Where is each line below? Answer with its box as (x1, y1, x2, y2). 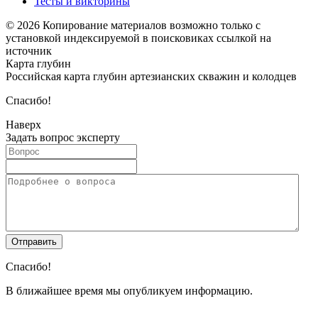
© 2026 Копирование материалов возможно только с (6, 18, 261, 31)
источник (6, 44, 52, 57)
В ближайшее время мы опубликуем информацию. (6, 284, 253, 297)
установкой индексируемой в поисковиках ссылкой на (6, 31, 271, 44)
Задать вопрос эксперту (6, 131, 120, 143)
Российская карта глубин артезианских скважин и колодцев (6, 70, 297, 82)
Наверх (6, 118, 41, 131)
